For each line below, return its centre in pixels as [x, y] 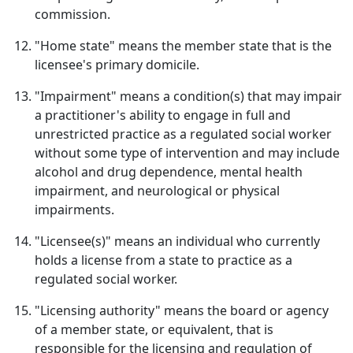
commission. [72, 14]
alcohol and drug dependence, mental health [169, 172]
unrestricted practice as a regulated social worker [183, 134]
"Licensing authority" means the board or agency [182, 310]
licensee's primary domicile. [117, 65]
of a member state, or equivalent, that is [154, 329]
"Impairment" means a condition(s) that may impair [188, 96]
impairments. [74, 210]
